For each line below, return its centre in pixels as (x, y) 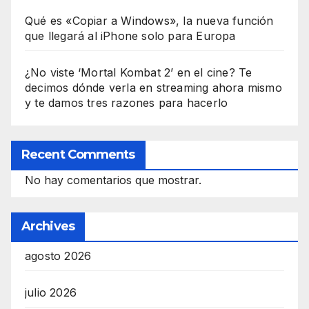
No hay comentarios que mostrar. (113, 180)
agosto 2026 (58, 256)
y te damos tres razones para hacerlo (127, 102)
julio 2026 (51, 293)
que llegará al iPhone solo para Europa (130, 36)
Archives (48, 227)
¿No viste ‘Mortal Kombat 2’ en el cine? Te (139, 72)
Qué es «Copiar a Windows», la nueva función (149, 20)
